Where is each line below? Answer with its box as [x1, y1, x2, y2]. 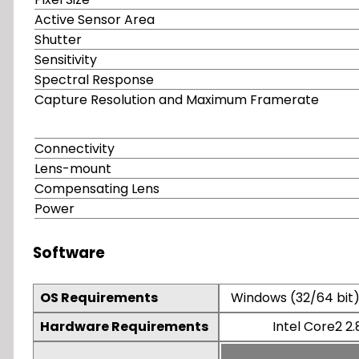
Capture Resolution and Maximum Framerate [34, 90, 319, 109]
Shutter [34, 30, 82, 49]
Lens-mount [34, 159, 111, 178]
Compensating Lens [34, 179, 159, 198]
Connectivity [34, 139, 115, 158]
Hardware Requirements [40, 317, 208, 336]
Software [33, 241, 105, 264]
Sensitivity [34, 50, 97, 69]
